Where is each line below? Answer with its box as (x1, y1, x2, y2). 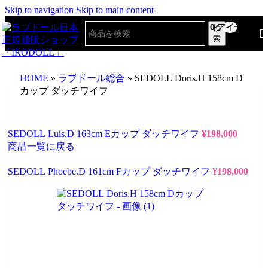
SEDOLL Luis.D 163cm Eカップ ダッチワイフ (8, 129, 202, 139)
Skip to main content (76, 5, 154, 15)
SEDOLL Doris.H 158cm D (135, 73, 243, 83)
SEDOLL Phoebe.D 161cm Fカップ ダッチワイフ (8, 166, 212, 176)
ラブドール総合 (58, 73, 125, 83)
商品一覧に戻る (8, 141, 75, 151)
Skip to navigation (5, 5, 76, 15)
